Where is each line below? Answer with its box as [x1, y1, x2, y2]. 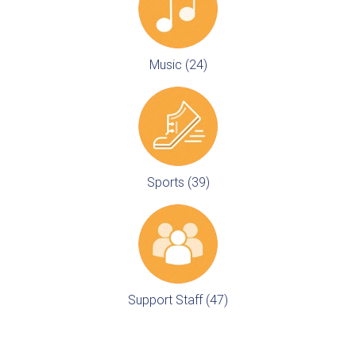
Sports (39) [146, 174, 210, 190]
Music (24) [149, 56, 207, 72]
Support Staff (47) [128, 292, 228, 308]
